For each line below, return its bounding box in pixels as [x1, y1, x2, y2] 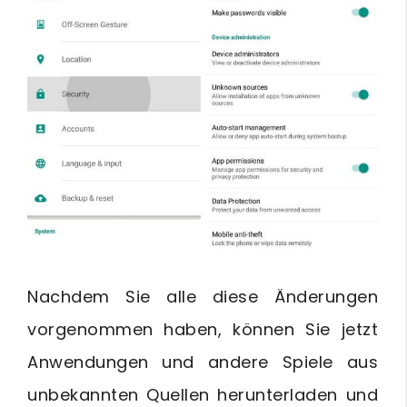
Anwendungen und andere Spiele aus [27, 350, 378, 373]
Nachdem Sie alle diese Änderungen [27, 284, 378, 308]
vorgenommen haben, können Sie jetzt [27, 317, 378, 341]
